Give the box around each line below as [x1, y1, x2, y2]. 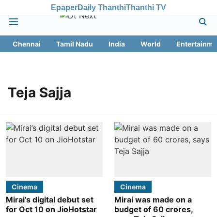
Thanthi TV [126, 3, 166, 12]
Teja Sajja [8, 84, 71, 101]
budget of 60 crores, [114, 204, 193, 214]
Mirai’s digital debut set [6, 194, 93, 204]
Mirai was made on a [114, 194, 192, 204]
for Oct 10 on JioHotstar [6, 204, 97, 214]
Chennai [13, 40, 41, 48]
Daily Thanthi [77, 3, 126, 12]
